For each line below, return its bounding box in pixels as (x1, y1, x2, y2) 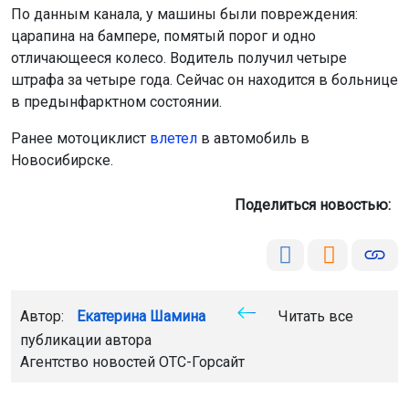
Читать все (275, 307, 353, 325)
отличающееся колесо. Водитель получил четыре (11, 48, 347, 67)
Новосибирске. (11, 151, 113, 169)
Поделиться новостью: (235, 195, 398, 214)
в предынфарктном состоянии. (11, 92, 222, 110)
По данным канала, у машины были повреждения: (11, 5, 358, 23)
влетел (150, 129, 197, 147)
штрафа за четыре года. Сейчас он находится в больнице (11, 70, 398, 89)
